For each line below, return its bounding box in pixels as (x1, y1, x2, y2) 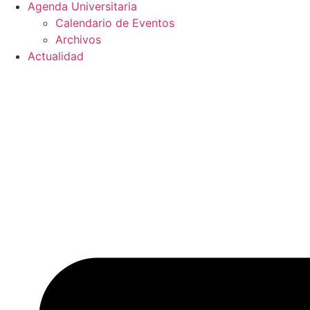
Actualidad (28, 49, 84, 63)
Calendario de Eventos (55, 16, 174, 30)
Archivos (55, 33, 101, 46)
